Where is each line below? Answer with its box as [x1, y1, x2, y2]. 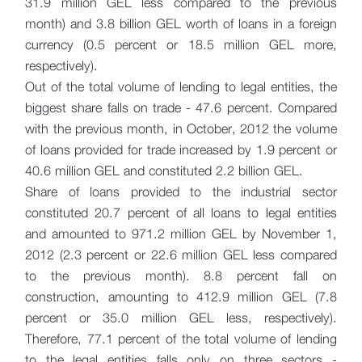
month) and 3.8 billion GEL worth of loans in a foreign [25, 15, 337, 32]
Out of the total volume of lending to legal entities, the [25, 78, 337, 95]
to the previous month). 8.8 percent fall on [25, 267, 337, 284]
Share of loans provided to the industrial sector [25, 183, 337, 200]
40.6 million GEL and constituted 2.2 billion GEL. [25, 162, 304, 179]
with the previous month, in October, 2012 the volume [25, 120, 337, 137]
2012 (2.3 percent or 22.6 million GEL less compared [25, 246, 337, 263]
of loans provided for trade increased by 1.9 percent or [25, 141, 337, 158]
